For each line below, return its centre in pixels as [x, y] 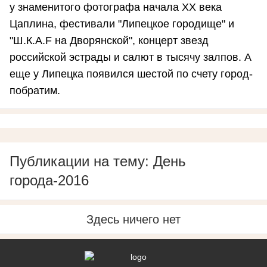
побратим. [35, 91]
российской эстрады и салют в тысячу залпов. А [131, 58]
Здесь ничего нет [133, 220]
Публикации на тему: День [98, 162]
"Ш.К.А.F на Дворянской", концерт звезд [109, 41]
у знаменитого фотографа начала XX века [116, 7]
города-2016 [49, 181]
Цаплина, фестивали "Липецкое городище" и [122, 24]
